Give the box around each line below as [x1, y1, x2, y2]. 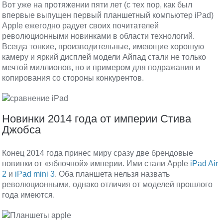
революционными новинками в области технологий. [2, 32, 195, 40]
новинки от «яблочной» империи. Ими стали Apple [2, 159, 191, 168]
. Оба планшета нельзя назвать [55, 170, 170, 178]
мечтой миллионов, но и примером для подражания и [2, 63, 201, 72]
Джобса [2, 123, 41, 136]
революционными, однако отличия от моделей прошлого [2, 180, 213, 189]
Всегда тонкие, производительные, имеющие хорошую [2, 42, 205, 51]
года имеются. [2, 191, 55, 199]
